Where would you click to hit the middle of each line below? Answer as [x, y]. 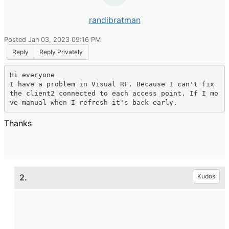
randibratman [114, 20]
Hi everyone [32, 75]
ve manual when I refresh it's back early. [93, 102]
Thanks [18, 123]
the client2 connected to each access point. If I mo [114, 93]
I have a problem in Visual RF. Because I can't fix [112, 84]
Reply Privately [61, 52]
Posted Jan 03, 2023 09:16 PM [52, 40]
